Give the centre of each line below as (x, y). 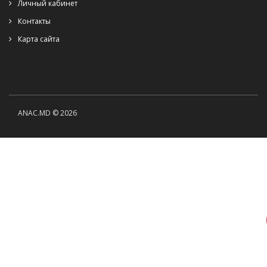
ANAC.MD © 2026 (47, 113)
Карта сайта (39, 39)
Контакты (34, 21)
